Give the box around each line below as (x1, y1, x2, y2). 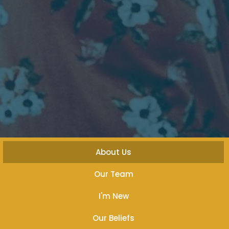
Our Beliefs (93, 212, 134, 223)
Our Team (94, 168, 133, 179)
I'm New (98, 190, 129, 201)
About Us (96, 146, 131, 157)
